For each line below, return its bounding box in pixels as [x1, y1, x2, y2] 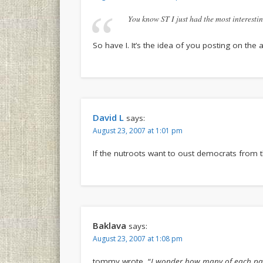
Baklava [93, 219, 127, 231]
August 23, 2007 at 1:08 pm [93, 233, 183, 244]
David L [93, 111, 124, 123]
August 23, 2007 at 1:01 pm [93, 125, 183, 136]
